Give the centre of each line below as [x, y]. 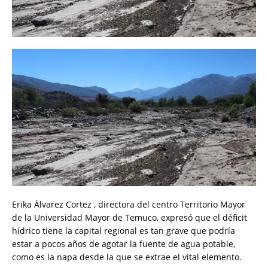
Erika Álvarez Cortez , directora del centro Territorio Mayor [129, 205]
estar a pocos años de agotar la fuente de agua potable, [124, 244]
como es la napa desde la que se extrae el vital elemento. [127, 257]
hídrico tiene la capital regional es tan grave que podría [124, 231]
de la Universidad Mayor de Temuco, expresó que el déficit [130, 218]
